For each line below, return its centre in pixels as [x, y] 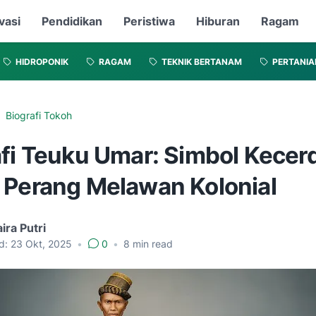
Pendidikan [72, 21]
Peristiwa [150, 21]
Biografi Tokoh [39, 115]
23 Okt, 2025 [43, 244]
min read [151, 244]
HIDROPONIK [42, 62]
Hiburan [218, 21]
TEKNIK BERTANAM [202, 62]
